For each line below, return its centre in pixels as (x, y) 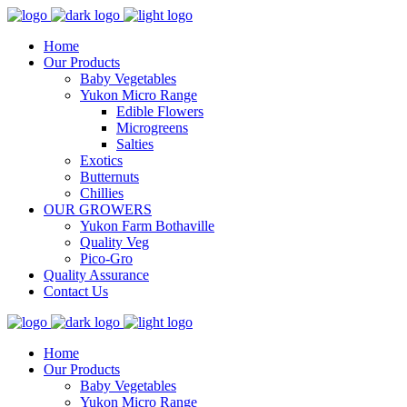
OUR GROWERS (98, 209)
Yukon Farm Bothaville (147, 226)
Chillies (102, 193)
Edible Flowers (160, 111)
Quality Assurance (96, 275)
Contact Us (76, 291)
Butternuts (109, 177)
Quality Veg (114, 242)
